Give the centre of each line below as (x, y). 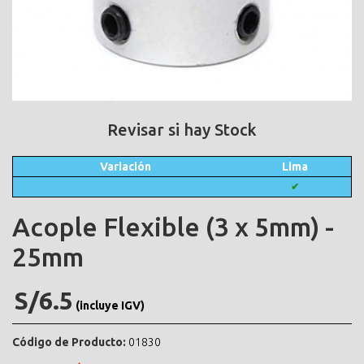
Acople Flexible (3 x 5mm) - (173, 227)
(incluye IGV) (110, 306)
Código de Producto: (69, 342)
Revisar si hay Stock (182, 130)
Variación (126, 167)
